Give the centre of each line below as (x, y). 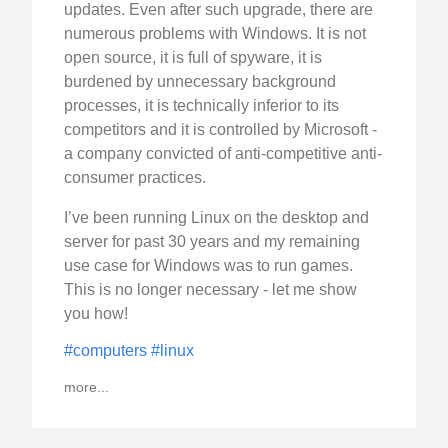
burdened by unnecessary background (200, 82)
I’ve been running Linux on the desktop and (216, 218)
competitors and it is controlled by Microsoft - (220, 130)
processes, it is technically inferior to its (201, 106)
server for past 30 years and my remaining (212, 242)
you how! (96, 314)
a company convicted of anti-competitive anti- (223, 154)
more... (86, 387)
